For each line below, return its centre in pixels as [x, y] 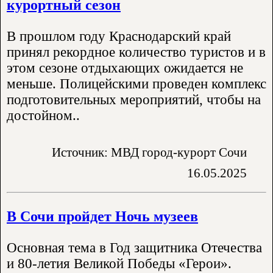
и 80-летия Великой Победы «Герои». [119, 263]
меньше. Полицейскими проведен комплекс [136, 83]
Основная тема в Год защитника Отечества [134, 247]
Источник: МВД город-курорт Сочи [149, 152]
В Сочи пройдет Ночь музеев [102, 216]
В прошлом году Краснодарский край [119, 36]
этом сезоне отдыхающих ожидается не [125, 68]
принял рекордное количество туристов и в [136, 52]
